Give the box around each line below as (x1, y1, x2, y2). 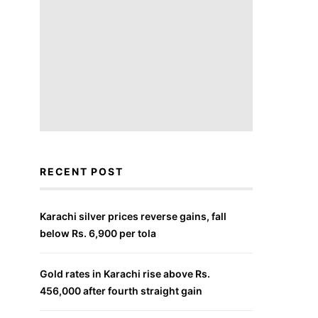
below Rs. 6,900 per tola (40, 226, 156, 239)
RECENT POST (40, 165, 124, 177)
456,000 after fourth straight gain (40, 284, 202, 297)
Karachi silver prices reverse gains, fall (40, 209, 226, 222)
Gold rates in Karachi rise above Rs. (40, 267, 210, 280)
